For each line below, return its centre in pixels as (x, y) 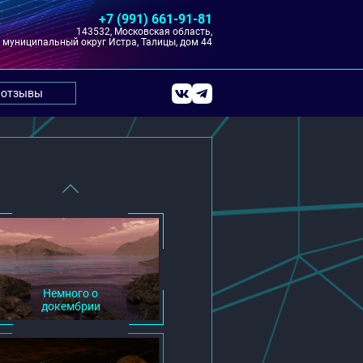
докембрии (70, 306)
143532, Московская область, (144, 32)
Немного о (70, 293)
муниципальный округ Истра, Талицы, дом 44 (107, 42)
